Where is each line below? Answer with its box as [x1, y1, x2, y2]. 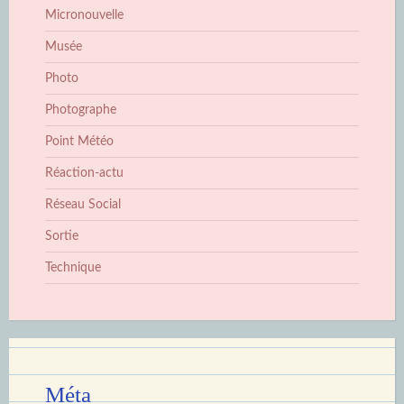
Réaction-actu [45, 166, 124, 179]
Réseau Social [45, 197, 121, 211]
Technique [45, 261, 101, 274]
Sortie [45, 229, 78, 243]
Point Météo [45, 134, 114, 148]
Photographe [45, 103, 116, 116]
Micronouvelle [45, 8, 124, 22]
